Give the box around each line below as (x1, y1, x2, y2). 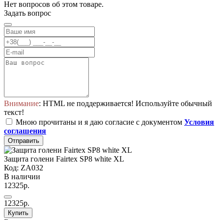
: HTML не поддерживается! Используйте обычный (39, 99, 212, 108)
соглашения (4, 127, 46, 136)
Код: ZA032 (4, 164, 43, 172)
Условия (184, 118, 214, 127)
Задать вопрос (4, 9, 51, 18)
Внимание (4, 99, 39, 108)
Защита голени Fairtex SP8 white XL (4, 155, 124, 164)
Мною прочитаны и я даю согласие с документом (16, 118, 184, 127)
